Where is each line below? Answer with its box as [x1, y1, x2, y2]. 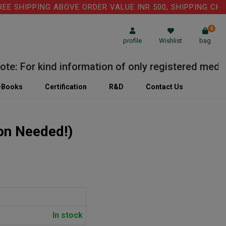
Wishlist [159, 37, 182, 44]
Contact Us [146, 83, 183, 91]
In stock [52, 210, 83, 220]
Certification [45, 83, 87, 91]
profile [123, 37, 142, 44]
